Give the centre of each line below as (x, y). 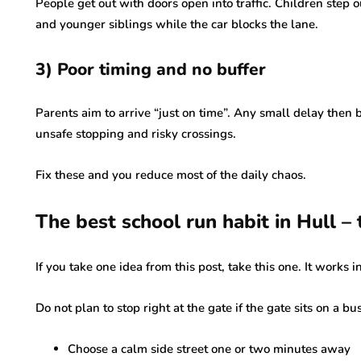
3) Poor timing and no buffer (151, 69)
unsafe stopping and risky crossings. (136, 134)
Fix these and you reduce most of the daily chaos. (171, 175)
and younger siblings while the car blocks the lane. (177, 24)
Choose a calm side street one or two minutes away (209, 349)
